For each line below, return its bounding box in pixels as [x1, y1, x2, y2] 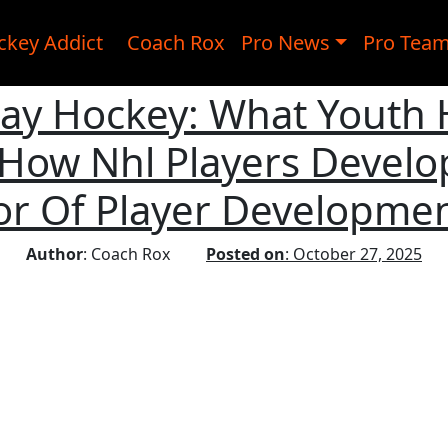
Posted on [206, 243, 285, 265]
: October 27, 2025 [285, 243, 422, 265]
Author [26, 243, 83, 265]
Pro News [240, 29, 330, 56]
